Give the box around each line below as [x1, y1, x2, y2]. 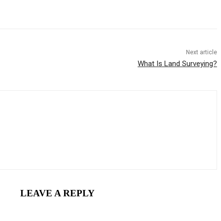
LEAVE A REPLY [20, 188, 95, 199]
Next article [185, 49, 217, 56]
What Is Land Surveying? [137, 59, 217, 69]
